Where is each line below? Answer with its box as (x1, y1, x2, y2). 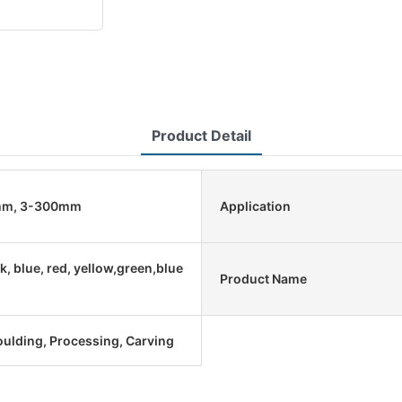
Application (220, 198, 291, 214)
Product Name (220, 271, 307, 287)
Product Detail (151, 126, 251, 144)
